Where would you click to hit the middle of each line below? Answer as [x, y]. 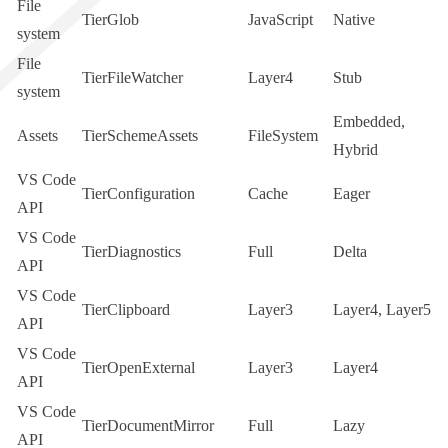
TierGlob [110, 20]
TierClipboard [126, 310]
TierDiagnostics [131, 252]
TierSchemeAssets [140, 136]
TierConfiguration [138, 194]
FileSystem [283, 136]
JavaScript [280, 20]
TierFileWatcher [132, 78]
